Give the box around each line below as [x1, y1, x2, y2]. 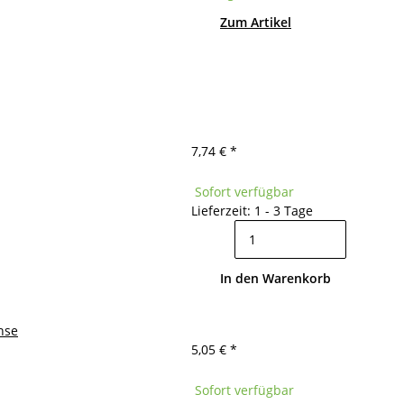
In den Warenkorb [220, 270, 331, 287]
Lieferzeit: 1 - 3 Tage [191, 202, 313, 219]
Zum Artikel [220, 14, 291, 31]
